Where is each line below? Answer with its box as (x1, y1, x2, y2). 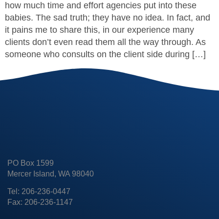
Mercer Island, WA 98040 (7, 169, 94, 178)
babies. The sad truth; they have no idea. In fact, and (5, 12, 210, 22)
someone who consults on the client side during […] (5, 49, 206, 59)
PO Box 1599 (7, 158, 54, 167)
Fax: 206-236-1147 (7, 198, 73, 207)
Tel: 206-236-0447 (7, 187, 70, 196)
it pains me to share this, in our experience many (5, 24, 194, 35)
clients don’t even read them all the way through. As (5, 37, 206, 47)
